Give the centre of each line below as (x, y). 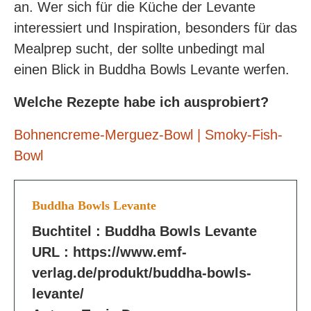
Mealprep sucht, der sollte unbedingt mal (139, 49)
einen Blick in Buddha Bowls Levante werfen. (152, 69)
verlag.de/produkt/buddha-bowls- (142, 273)
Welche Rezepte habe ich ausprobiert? (141, 102)
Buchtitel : (68, 231)
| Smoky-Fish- (240, 135)
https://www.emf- (130, 252)
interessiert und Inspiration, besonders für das (155, 28)
